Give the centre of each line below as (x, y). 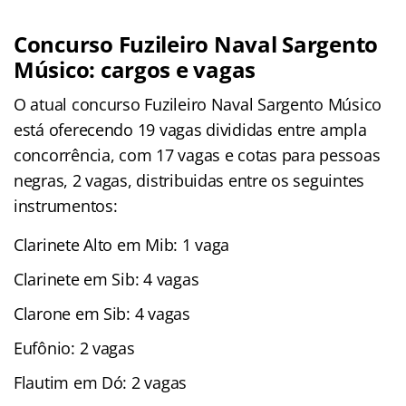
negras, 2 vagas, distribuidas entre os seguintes (189, 180)
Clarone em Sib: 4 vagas (102, 313)
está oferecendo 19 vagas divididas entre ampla (190, 129)
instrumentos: (66, 205)
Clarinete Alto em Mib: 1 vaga (122, 244)
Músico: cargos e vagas (135, 69)
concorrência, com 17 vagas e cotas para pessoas (197, 155)
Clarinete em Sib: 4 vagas (106, 279)
